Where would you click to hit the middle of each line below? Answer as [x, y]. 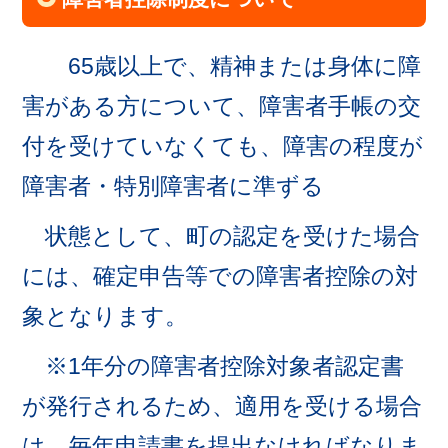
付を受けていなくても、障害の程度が [223, 146]
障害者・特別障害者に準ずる [173, 186]
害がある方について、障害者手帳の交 [222, 106]
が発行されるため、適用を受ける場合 [222, 406]
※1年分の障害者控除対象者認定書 [213, 366]
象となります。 [105, 316]
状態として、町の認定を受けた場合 [221, 236]
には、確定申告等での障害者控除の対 [220, 276]
